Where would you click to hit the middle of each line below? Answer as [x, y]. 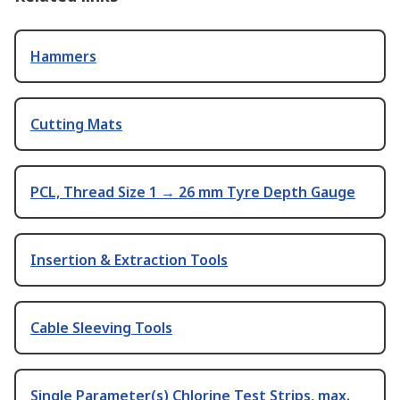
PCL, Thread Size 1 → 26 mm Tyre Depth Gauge [193, 192]
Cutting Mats [76, 125]
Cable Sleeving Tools [101, 328]
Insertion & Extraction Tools [129, 260]
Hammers [63, 57]
